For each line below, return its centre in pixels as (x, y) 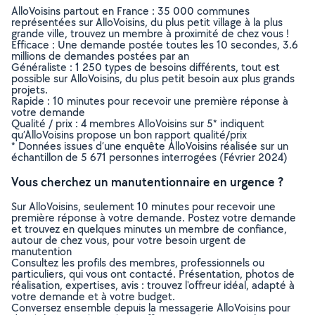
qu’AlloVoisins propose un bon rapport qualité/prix (129, 135)
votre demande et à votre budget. (93, 296)
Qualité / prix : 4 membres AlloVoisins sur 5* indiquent (138, 123)
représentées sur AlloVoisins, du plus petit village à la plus (147, 22)
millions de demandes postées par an (100, 56)
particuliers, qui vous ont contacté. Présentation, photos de (153, 274)
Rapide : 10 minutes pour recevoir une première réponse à (150, 101)
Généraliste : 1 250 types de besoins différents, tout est (146, 67)
